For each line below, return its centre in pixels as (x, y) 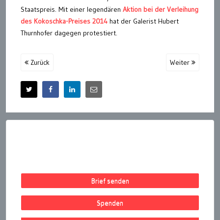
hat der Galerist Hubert (144, 21)
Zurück (39, 62)
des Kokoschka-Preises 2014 (64, 21)
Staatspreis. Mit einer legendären (72, 9)
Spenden (110, 203)
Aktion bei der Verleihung (161, 9)
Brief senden (110, 180)
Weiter (181, 62)
